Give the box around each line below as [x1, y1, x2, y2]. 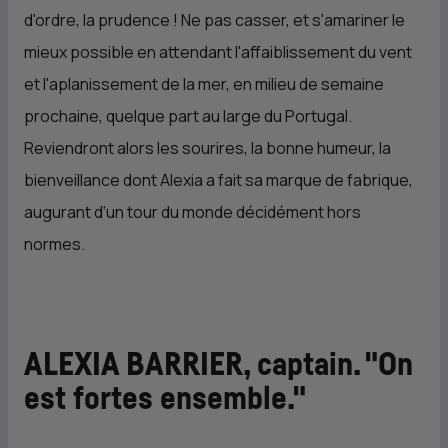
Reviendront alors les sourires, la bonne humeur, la [24, 137, 391, 159]
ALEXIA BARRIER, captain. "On [24, 349, 413, 381]
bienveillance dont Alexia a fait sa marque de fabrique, [24, 169, 413, 191]
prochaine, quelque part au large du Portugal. [24, 105, 352, 127]
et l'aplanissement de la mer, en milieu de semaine [24, 73, 384, 95]
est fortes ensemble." [24, 383, 306, 415]
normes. [24, 233, 85, 255]
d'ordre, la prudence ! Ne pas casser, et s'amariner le [24, 9, 405, 31]
